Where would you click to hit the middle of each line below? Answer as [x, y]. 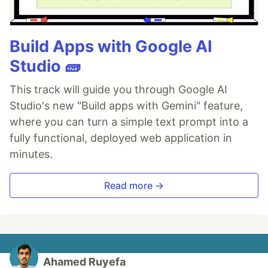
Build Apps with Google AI [111, 46]
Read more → [134, 185]
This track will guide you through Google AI [118, 89]
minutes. [31, 154]
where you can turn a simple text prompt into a [129, 121]
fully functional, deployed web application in [121, 138]
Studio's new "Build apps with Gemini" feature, [126, 105]
